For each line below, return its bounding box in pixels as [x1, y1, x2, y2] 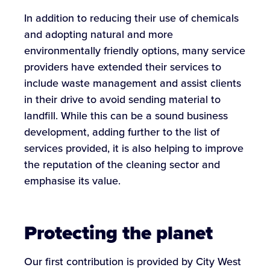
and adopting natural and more [24, 27, 173, 43]
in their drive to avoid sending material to [24, 92, 221, 108]
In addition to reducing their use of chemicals [24, 10, 239, 27]
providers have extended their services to [24, 59, 221, 75]
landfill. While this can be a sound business [24, 108, 228, 124]
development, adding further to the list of [24, 124, 219, 140]
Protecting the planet [24, 218, 213, 247]
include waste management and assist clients [24, 75, 241, 92]
